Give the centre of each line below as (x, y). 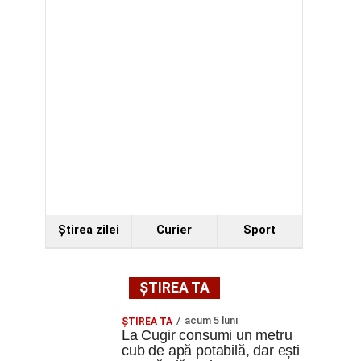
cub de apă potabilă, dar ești (211, 351)
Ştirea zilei (88, 230)
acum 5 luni (211, 320)
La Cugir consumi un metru (207, 335)
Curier (174, 230)
